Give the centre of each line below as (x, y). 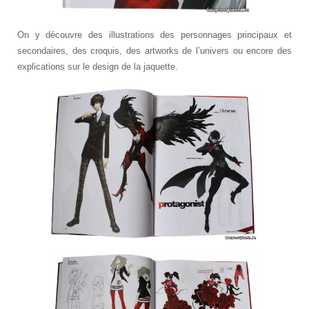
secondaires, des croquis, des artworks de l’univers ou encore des (154, 50)
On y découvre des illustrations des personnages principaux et (154, 34)
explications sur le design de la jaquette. (98, 66)
